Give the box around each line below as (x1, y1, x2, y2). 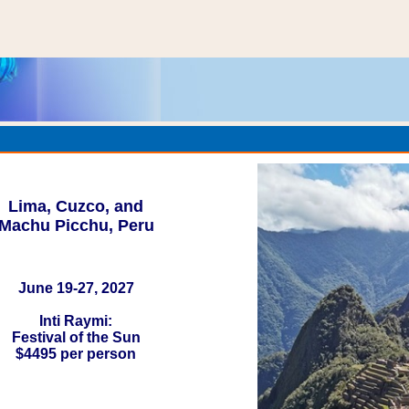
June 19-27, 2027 (17, 280, 134, 296)
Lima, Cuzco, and (8, 197, 143, 215)
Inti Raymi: (39, 313, 112, 329)
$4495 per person (16, 346, 136, 362)
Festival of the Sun (11, 330, 141, 345)
